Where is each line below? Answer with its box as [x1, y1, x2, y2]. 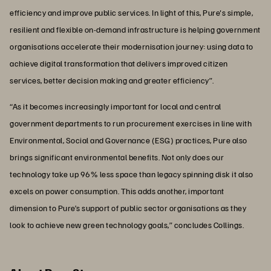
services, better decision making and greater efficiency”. [10, 74, 214, 85]
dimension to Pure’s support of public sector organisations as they [10, 202, 246, 213]
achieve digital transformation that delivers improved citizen [10, 57, 228, 68]
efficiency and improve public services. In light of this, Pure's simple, [10, 7, 253, 18]
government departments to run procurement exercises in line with [10, 117, 252, 128]
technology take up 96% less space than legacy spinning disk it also [10, 168, 253, 179]
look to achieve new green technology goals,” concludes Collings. [10, 219, 244, 230]
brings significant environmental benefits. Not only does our [10, 151, 224, 162]
